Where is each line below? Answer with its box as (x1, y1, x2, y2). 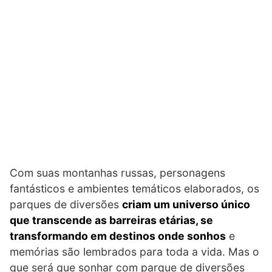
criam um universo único (122, 198, 250, 211)
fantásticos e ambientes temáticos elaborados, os (10, 182, 259, 195)
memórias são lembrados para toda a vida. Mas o (10, 245, 259, 258)
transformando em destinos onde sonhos (10, 229, 226, 242)
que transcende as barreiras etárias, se (10, 214, 213, 226)
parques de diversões (10, 198, 122, 211)
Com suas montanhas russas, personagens (10, 166, 225, 179)
